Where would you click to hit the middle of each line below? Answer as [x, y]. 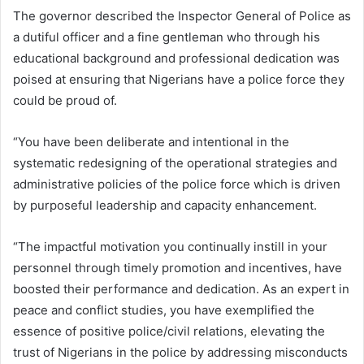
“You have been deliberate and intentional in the [151, 142]
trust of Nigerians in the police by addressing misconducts [180, 353]
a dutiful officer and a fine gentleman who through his [167, 37]
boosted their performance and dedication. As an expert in [181, 289]
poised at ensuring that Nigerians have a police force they [179, 80]
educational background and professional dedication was [176, 58]
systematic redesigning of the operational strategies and [175, 163]
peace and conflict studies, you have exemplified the [164, 310]
